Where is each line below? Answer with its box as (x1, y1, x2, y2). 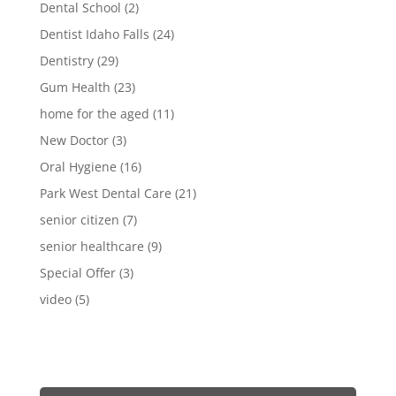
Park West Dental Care (39, 184, 171, 202)
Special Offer (39, 263, 116, 281)
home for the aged (39, 104, 149, 122)
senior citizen (39, 210, 119, 228)
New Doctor (39, 131, 109, 148)
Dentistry (39, 51, 94, 69)
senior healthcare (39, 237, 144, 255)
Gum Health (39, 78, 110, 95)
